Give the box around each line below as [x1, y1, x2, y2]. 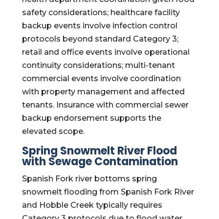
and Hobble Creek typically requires [22, 200, 162, 210]
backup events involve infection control [22, 21, 177, 30]
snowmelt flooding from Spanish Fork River [22, 187, 194, 197]
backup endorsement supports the [22, 113, 161, 123]
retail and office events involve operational [22, 47, 190, 57]
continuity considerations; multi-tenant [22, 61, 175, 70]
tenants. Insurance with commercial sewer [22, 100, 189, 109]
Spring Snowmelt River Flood [22, 143, 177, 158]
